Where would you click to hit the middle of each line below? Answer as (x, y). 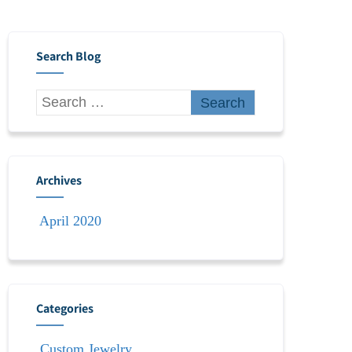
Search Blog (69, 56)
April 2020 (71, 221)
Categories (65, 308)
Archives (59, 180)
